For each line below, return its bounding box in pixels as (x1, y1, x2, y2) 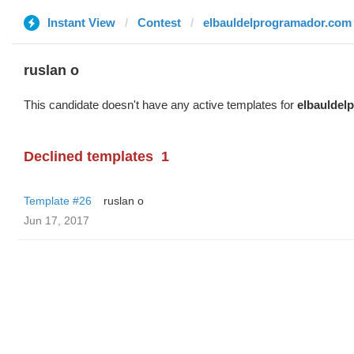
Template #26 (24, 194, 92, 207)
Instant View (47, 16, 115, 29)
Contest (137, 16, 181, 29)
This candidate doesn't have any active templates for (24, 98, 297, 111)
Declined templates (24, 149, 153, 164)
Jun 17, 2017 (24, 214, 89, 227)
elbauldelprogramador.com (203, 16, 352, 29)
